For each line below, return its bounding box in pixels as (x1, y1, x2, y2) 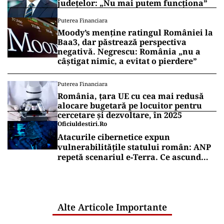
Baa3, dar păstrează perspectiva (57, 36, 186, 47)
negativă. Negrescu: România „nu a (57, 45, 200, 57)
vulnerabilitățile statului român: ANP (57, 141, 211, 152)
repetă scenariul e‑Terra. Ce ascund (57, 151, 201, 162)
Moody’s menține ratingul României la (57, 26, 213, 38)
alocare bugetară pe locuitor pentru (57, 99, 202, 111)
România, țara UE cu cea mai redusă (57, 90, 204, 101)
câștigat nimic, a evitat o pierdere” (57, 55, 197, 66)
